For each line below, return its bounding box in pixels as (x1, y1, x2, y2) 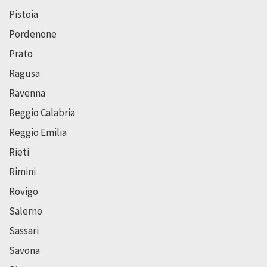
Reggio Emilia (9, 126, 67, 139)
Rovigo (9, 185, 38, 198)
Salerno (9, 204, 42, 218)
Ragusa (9, 67, 40, 80)
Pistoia (9, 8, 38, 21)
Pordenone (9, 27, 57, 41)
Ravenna (9, 86, 45, 100)
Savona (9, 244, 40, 257)
